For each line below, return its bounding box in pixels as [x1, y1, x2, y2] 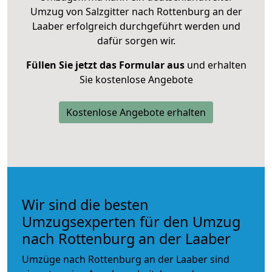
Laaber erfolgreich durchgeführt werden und [32, 19, 240, 33]
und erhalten [184, 58, 246, 72]
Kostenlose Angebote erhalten [66, 105, 206, 119]
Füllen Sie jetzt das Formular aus [25, 58, 185, 72]
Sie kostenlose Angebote [79, 72, 193, 86]
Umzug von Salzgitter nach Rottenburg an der [30, 4, 242, 18]
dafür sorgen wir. [97, 33, 175, 47]
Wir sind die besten [22, 194, 149, 214]
